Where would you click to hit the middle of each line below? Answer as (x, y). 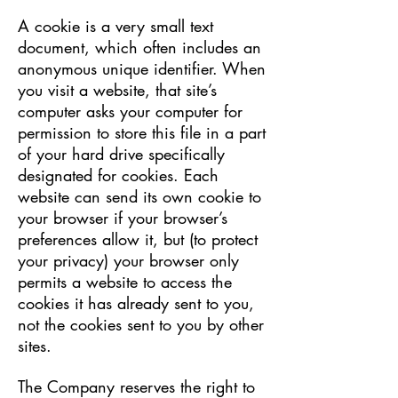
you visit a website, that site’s (117, 90)
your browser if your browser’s (123, 218)
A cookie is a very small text (115, 26)
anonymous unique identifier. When (142, 68)
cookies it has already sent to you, (136, 303)
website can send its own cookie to (139, 196)
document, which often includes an (139, 47)
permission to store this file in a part (142, 132)
